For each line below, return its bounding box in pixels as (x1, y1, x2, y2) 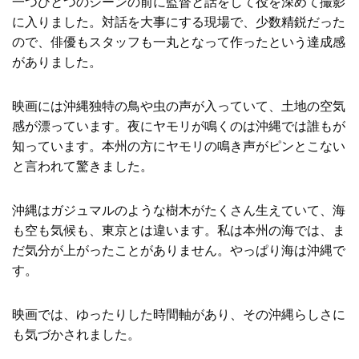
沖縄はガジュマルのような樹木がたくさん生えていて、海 (12, 203, 345, 217)
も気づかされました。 (12, 327, 140, 341)
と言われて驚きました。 (12, 159, 153, 173)
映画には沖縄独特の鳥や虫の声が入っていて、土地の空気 (12, 99, 345, 113)
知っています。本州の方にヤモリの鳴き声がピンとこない (12, 139, 345, 153)
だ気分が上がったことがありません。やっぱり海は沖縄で (12, 243, 345, 257)
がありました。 (12, 54, 102, 69)
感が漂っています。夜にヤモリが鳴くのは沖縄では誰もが (12, 119, 345, 133)
